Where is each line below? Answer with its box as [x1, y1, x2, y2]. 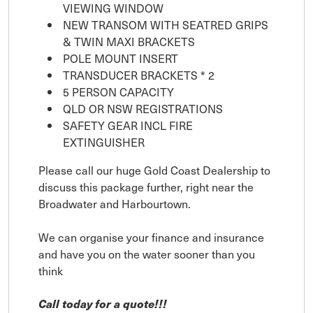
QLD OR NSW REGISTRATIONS [63, 99, 223, 117]
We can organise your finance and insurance [38, 228, 264, 245]
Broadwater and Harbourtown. [38, 194, 191, 212]
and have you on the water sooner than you [38, 245, 255, 262]
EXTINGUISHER [63, 133, 145, 150]
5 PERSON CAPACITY [63, 82, 174, 100]
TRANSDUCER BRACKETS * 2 [63, 66, 214, 83]
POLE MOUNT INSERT [63, 49, 178, 66]
